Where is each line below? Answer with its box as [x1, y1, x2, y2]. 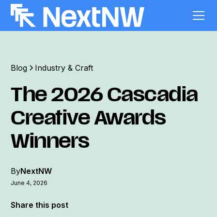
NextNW [20, 166, 52, 176]
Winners [11, 133, 90, 153]
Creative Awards [11, 110, 166, 130]
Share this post [11, 200, 69, 210]
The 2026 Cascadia [11, 87, 198, 107]
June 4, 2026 [11, 179, 48, 186]
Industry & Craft [35, 63, 93, 73]
